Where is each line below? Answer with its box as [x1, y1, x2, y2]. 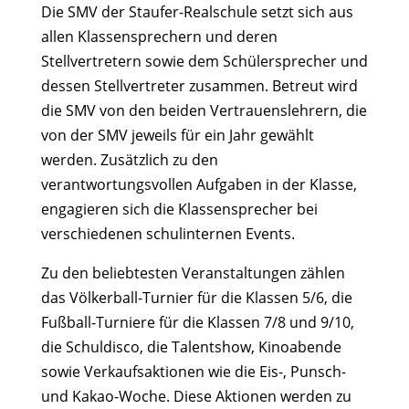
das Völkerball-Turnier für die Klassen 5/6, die [40, 288, 352, 308]
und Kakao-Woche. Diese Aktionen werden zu [40, 386, 351, 406]
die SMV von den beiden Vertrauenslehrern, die [40, 100, 367, 121]
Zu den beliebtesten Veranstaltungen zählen [40, 263, 345, 283]
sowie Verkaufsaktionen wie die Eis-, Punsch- [40, 362, 346, 382]
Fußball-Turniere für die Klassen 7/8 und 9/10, [40, 312, 354, 332]
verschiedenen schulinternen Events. [40, 224, 295, 244]
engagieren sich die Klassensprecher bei [40, 199, 318, 219]
